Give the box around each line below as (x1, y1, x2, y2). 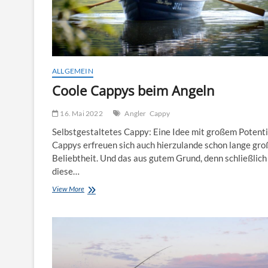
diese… (52, 165, 80, 176)
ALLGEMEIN (52, 66, 93, 75)
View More (52, 184, 84, 193)
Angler (124, 108, 147, 118)
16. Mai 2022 (59, 108, 103, 118)
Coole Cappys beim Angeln (52, 81, 215, 99)
